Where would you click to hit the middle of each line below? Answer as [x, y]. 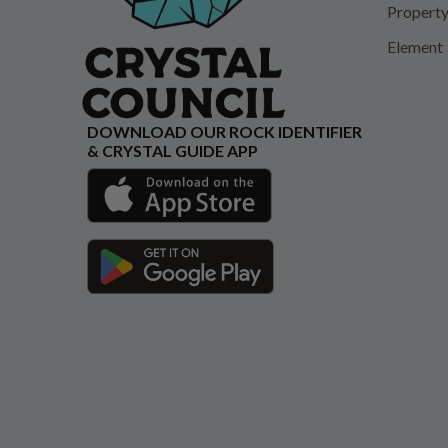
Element [414, 47]
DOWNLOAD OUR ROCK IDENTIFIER [224, 132]
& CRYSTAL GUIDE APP [172, 151]
